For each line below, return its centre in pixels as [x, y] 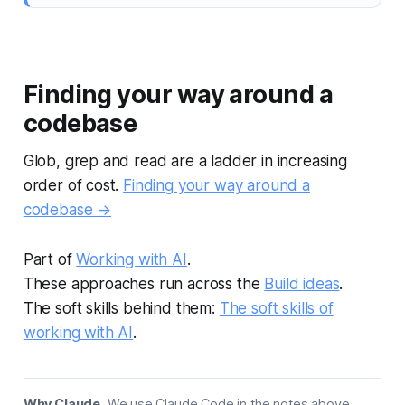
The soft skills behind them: [121, 308]
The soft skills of [276, 308]
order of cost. [73, 185]
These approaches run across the [144, 283]
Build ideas [302, 283]
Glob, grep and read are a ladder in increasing [185, 160]
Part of [50, 259]
